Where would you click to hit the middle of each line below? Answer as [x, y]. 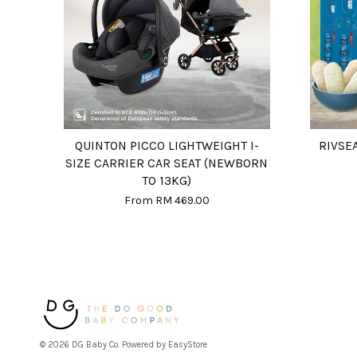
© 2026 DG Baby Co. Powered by [104, 345]
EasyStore [188, 345]
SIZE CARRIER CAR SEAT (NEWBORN [167, 164]
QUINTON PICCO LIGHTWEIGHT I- [167, 146]
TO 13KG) [167, 181]
